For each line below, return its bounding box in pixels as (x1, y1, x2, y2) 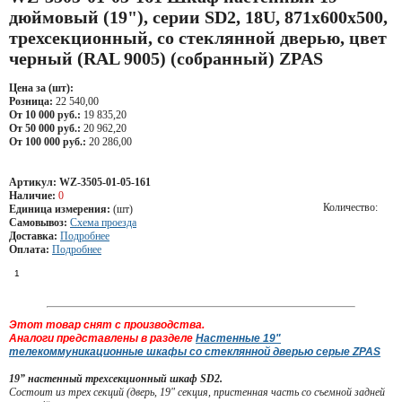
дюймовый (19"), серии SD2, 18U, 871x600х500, (9, 7, 388, 28)
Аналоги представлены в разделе (9, 332, 196, 345)
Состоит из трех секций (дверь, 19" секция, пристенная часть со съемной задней (9, 386, 385, 398)
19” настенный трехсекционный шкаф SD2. (9, 372, 223, 385)
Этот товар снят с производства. (9, 319, 205, 331)
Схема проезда (70, 216, 136, 229)
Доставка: (9, 230, 60, 242)
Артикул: (9, 176, 57, 188)
